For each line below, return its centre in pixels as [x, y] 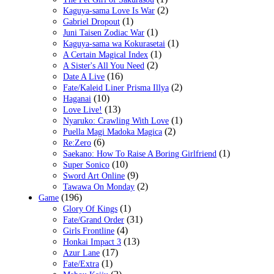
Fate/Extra [81, 264]
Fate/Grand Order [94, 220]
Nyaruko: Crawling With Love [116, 121]
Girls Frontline [89, 231]
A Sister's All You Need [104, 66]
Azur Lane [81, 253]
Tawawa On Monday [99, 187]
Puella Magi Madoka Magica [113, 132]
